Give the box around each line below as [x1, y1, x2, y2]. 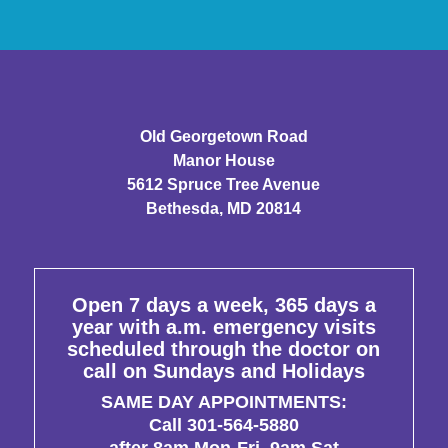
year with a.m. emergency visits [71, 315, 376, 338]
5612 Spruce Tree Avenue [127, 175, 321, 193]
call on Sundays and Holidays [82, 359, 365, 382]
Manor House [172, 151, 275, 169]
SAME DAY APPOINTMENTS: [100, 391, 347, 412]
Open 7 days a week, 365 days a [71, 293, 376, 316]
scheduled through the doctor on [67, 337, 381, 360]
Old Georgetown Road [139, 127, 308, 145]
